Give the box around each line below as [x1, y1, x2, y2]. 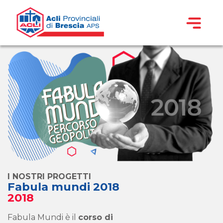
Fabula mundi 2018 [7, 179, 119, 194]
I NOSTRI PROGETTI [7, 171, 91, 181]
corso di [78, 212, 113, 222]
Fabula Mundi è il [7, 212, 78, 222]
